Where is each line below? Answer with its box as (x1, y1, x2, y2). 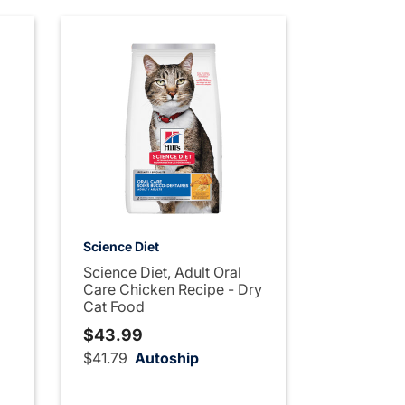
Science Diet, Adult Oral (83, 262, 242, 281)
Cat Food (83, 297, 146, 316)
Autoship (135, 348, 200, 367)
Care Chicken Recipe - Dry (83, 279, 263, 298)
